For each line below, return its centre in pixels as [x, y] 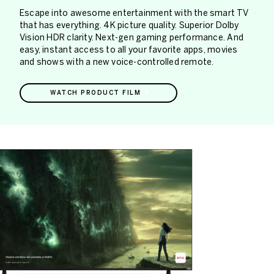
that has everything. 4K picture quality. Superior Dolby [129, 25]
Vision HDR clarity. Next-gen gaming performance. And [131, 37]
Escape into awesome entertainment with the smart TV [134, 13]
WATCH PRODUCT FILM [95, 93]
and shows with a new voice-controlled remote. [117, 62]
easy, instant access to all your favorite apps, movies [129, 50]
